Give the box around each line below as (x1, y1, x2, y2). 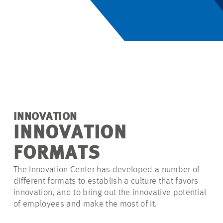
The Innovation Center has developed (13, 165, 155, 174)
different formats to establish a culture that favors (13, 177, 199, 186)
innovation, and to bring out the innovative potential (13, 188, 207, 197)
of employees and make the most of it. (13, 200, 157, 209)
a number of (154, 165, 200, 174)
